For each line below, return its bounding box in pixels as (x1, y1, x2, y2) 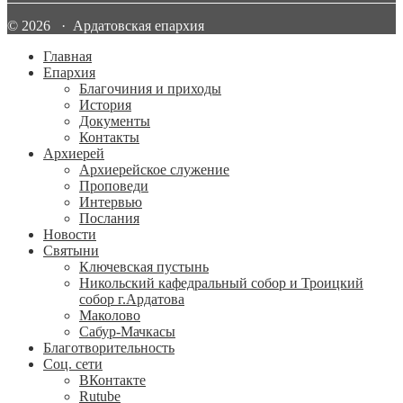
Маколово (79, 307, 140, 323)
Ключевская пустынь (79, 258, 209, 274)
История (79, 96, 131, 112)
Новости (43, 226, 96, 242)
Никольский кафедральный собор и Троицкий (79, 274, 363, 291)
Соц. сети (43, 355, 103, 372)
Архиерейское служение (79, 161, 229, 177)
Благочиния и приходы (79, 80, 221, 96)
